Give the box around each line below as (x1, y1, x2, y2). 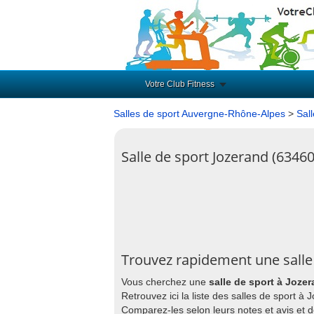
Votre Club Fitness (145, 79, 214, 89)
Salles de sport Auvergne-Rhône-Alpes (114, 108, 285, 119)
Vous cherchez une (121, 276, 209, 287)
